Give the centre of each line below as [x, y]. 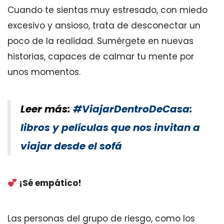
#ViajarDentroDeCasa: [133, 109]
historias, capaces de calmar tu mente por [101, 56]
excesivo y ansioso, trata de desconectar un [104, 25]
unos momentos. [44, 72]
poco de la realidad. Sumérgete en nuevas [100, 41]
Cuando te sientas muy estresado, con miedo [107, 10]
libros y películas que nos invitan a [110, 127]
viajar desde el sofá [71, 146]
